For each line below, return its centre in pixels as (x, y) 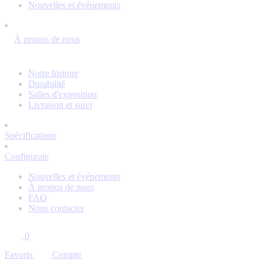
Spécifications (31, 135)
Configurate (27, 156)
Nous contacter (56, 208)
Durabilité (47, 84)
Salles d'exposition (63, 94)
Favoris (18, 254)
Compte (67, 254)
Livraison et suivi (60, 105)
